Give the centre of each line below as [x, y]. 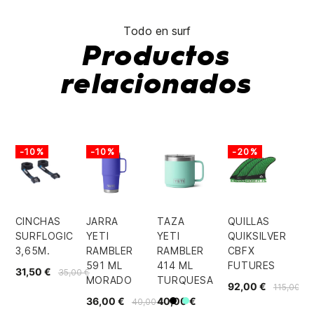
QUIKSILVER [257, 235]
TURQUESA [185, 280]
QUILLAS [248, 221]
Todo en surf [157, 31]
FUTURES [251, 265]
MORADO [109, 280]
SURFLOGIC [44, 235]
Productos [157, 58]
